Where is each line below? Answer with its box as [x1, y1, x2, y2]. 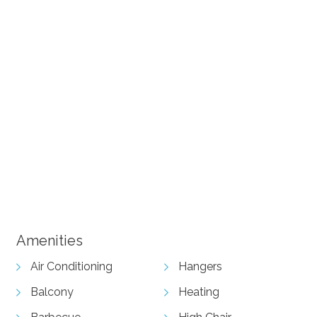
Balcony [30, 284, 74, 299]
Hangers [178, 259, 222, 273]
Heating [178, 284, 219, 299]
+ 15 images [208, 135, 268, 149]
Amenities [16, 231, 83, 249]
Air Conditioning [30, 259, 113, 273]
